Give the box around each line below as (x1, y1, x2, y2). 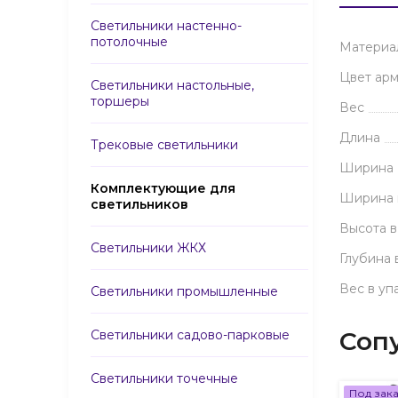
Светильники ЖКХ (91, 240, 206, 256)
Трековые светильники (91, 137, 238, 153)
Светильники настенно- (91, 18, 242, 34)
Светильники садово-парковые (91, 327, 290, 343)
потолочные (91, 34, 168, 50)
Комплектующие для (91, 180, 235, 196)
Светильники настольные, (91, 77, 254, 93)
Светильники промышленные (91, 283, 278, 299)
